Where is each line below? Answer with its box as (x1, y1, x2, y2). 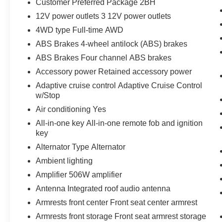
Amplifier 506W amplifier (36, 170, 122, 179)
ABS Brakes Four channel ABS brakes (36, 53, 172, 62)
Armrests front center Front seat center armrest (36, 198, 198, 207)
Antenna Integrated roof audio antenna (36, 184, 171, 193)
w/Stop (36, 91, 60, 100)
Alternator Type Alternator (36, 142, 126, 151)
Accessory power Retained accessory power (36, 67, 192, 76)
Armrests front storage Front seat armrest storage (36, 212, 207, 221)
